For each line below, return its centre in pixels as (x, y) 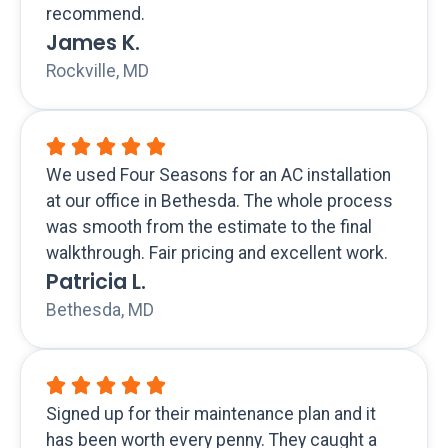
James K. (93, 43)
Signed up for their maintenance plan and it (211, 414)
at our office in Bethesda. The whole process (219, 201)
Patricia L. (96, 282)
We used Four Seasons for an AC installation (218, 175)
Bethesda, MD (100, 310)
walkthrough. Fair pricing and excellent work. (217, 253)
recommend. (95, 14)
